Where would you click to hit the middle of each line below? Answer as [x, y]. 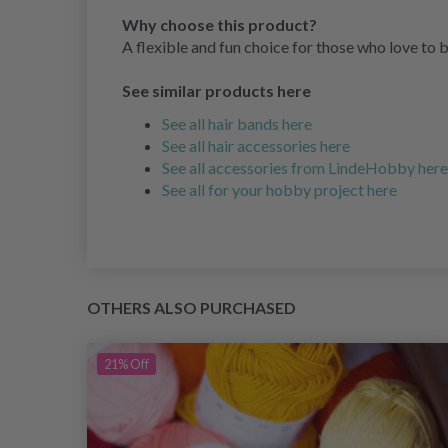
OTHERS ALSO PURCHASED [191, 308]
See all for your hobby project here [279, 190]
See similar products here [216, 91]
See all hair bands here [237, 124]
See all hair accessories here [256, 146]
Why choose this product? [219, 25]
